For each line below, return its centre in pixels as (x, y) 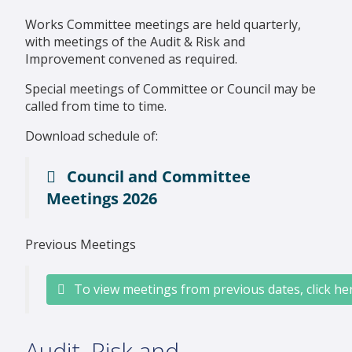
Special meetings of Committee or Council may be (170, 89)
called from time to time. (96, 106)
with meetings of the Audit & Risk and (135, 42)
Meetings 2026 (102, 199)
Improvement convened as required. (131, 59)
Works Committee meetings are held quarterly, (163, 25)
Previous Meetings (81, 245)
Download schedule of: (93, 136)
